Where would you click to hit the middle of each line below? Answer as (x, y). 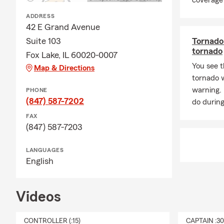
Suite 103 (43, 41)
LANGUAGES (45, 150)
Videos (38, 197)
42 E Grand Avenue (63, 27)
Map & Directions (64, 68)
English (40, 161)
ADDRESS (40, 16)
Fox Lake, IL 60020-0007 (72, 55)
